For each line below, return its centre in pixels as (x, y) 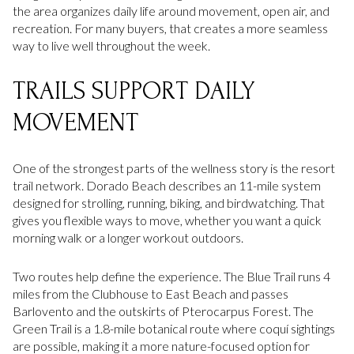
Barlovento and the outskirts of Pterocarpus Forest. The (163, 311)
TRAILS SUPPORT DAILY (134, 91)
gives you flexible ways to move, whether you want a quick (167, 220)
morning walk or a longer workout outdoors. (128, 238)
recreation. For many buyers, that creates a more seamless (170, 28)
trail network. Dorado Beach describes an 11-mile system (167, 186)
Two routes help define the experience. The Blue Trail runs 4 (171, 276)
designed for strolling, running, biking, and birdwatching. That (169, 203)
